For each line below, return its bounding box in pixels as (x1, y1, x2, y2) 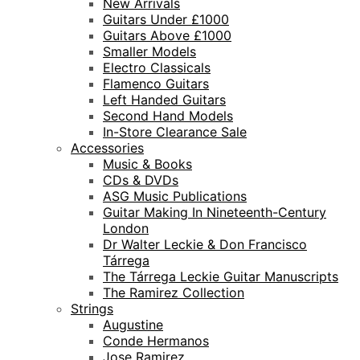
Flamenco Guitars (103, 76, 209, 92)
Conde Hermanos (103, 333, 209, 350)
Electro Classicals (103, 59, 211, 76)
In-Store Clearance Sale (103, 124, 247, 141)
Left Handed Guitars (103, 92, 226, 108)
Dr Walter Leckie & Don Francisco (103, 236, 307, 253)
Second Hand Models (103, 108, 233, 125)
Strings (71, 301, 113, 317)
